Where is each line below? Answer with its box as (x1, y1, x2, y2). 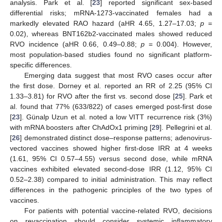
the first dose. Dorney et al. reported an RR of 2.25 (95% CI (10, 81, 212, 90)
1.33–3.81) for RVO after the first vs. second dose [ (10, 92, 175, 100)
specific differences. (10, 60, 72, 69)
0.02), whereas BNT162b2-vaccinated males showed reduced (10, 29, 212, 38)
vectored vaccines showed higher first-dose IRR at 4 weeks (10, 144, 212, 152)
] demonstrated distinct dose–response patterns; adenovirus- (20, 133, 212, 142)
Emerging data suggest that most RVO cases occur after (24, 71, 212, 79)
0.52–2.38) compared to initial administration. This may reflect (10, 175, 212, 183)
